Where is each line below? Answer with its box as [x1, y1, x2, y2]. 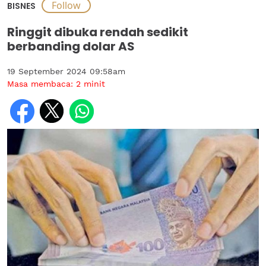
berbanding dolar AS [7, 38, 134, 55]
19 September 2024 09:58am [7, 66, 125, 76]
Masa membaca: [7, 79, 76, 88]
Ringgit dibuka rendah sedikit [7, 24, 188, 40]
